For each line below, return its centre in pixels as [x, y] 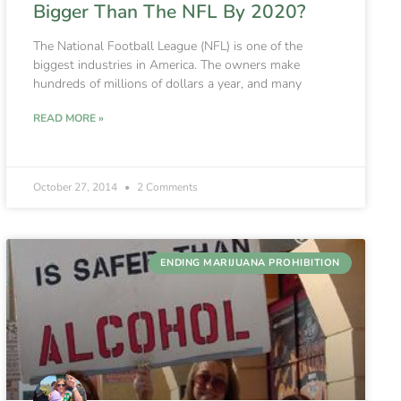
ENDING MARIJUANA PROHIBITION [250, 263]
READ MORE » [68, 118]
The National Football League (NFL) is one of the [167, 46]
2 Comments [166, 187]
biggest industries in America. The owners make [166, 64]
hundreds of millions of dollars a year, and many [167, 83]
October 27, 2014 [76, 187]
